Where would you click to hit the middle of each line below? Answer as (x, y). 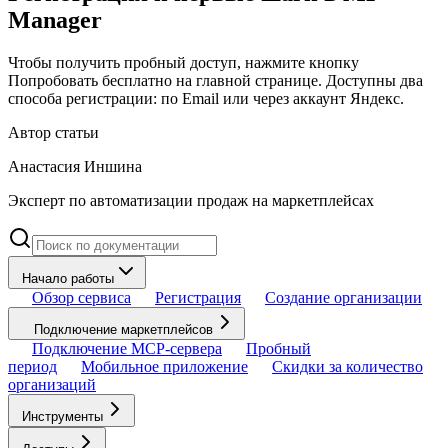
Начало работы (68, 278)
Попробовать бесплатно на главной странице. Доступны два (215, 80)
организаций (52, 384)
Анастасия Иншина (75, 166)
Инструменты (62, 416)
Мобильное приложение (164, 366)
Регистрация (198, 297)
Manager (55, 19)
